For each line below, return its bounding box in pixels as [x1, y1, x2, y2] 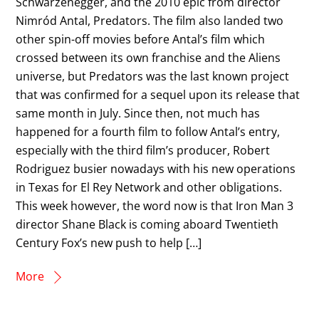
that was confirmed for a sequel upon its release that [16, 86, 300, 103]
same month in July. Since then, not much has [16, 105, 261, 121]
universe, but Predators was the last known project [16, 68, 290, 84]
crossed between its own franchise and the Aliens [16, 49, 281, 66]
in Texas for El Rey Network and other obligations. [16, 179, 283, 195]
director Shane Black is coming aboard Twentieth [16, 216, 279, 232]
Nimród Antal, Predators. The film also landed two [16, 12, 284, 28]
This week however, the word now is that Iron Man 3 [16, 197, 294, 214]
